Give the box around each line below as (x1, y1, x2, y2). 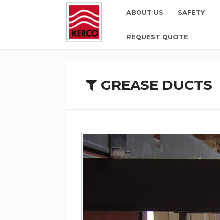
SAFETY (178, 8, 205, 16)
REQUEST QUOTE (126, 33, 189, 41)
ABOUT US (126, 8, 164, 16)
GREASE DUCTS (97, 77, 212, 93)
